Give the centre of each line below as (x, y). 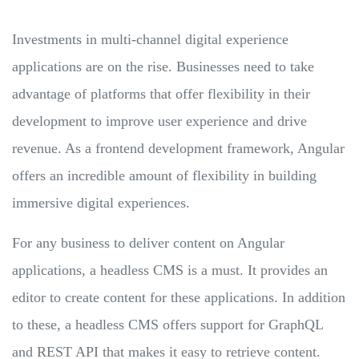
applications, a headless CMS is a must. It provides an (170, 270)
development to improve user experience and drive (159, 121)
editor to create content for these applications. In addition (179, 297)
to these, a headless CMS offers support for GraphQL (167, 324)
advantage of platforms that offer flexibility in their (161, 93)
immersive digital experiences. (103, 202)
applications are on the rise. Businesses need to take (163, 66)
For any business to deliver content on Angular (148, 242)
